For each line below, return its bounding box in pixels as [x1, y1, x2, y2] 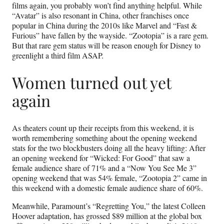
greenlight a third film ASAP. [12, 49, 103, 60]
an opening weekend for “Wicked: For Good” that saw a [12, 152, 190, 163]
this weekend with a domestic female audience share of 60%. [12, 182, 203, 193]
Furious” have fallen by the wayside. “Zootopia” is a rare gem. [12, 29, 208, 40]
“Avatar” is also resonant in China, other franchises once [12, 9, 189, 20]
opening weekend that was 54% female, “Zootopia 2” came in [12, 172, 207, 183]
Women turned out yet [12, 71, 171, 93]
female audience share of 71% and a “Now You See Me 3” [12, 162, 196, 173]
